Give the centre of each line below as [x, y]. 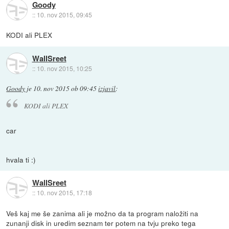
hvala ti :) [21, 159]
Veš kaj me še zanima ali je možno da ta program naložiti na [102, 213]
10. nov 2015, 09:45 [64, 14]
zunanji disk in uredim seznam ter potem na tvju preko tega [101, 223]
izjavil [107, 89]
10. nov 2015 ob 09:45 [65, 89]
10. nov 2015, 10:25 [64, 68]
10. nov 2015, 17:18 [64, 193]
